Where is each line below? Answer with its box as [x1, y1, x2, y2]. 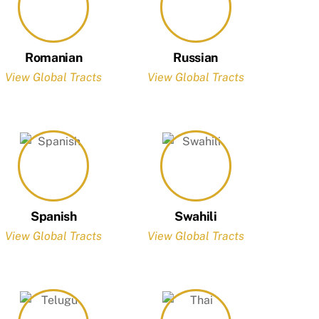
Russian [173, 49, 218, 65]
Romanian [25, 49, 83, 65]
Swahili [174, 208, 217, 224]
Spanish [30, 208, 77, 224]
